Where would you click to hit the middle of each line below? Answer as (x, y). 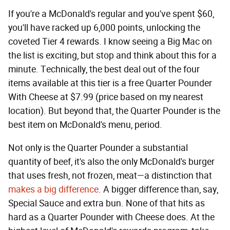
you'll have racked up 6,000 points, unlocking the (104, 27)
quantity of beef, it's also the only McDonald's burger (111, 161)
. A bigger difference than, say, (158, 189)
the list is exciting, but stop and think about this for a (112, 55)
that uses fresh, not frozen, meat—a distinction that (110, 175)
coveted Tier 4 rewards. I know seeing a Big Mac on (110, 41)
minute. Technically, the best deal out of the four (104, 69)
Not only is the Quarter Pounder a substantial (98, 148)
